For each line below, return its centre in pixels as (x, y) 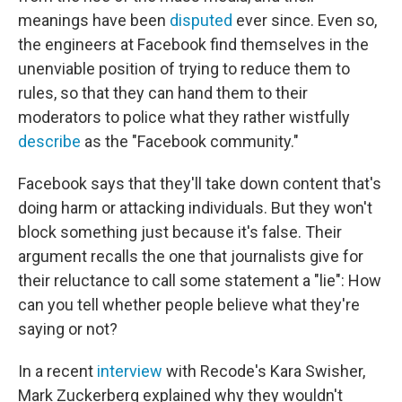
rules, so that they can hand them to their (163, 93)
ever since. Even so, (305, 20)
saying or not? (68, 329)
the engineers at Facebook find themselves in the (193, 44)
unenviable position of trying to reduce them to (184, 69)
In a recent (57, 371)
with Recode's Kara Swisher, (264, 371)
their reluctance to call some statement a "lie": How (200, 280)
